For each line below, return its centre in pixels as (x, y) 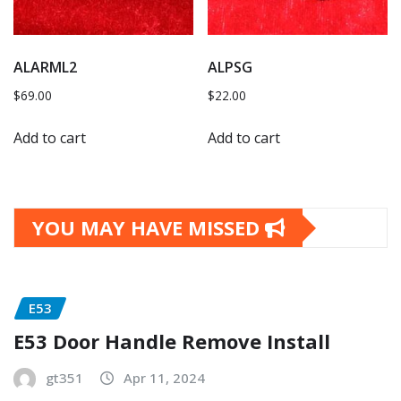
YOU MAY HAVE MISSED (149, 228)
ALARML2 (45, 68)
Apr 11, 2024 (164, 377)
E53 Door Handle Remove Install (172, 341)
